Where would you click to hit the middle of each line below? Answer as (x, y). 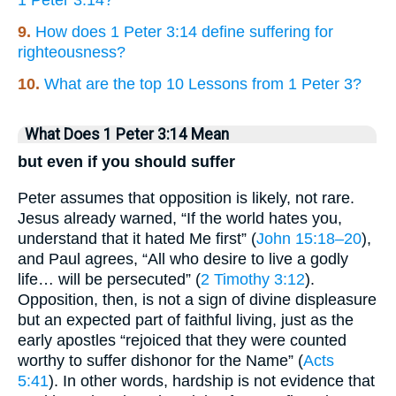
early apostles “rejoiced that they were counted (182, 340)
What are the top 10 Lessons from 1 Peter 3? (203, 84)
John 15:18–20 (309, 238)
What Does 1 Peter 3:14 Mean (127, 135)
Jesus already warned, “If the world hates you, (180, 218)
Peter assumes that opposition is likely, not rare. (186, 198)
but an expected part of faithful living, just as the (186, 320)
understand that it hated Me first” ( (137, 238)
